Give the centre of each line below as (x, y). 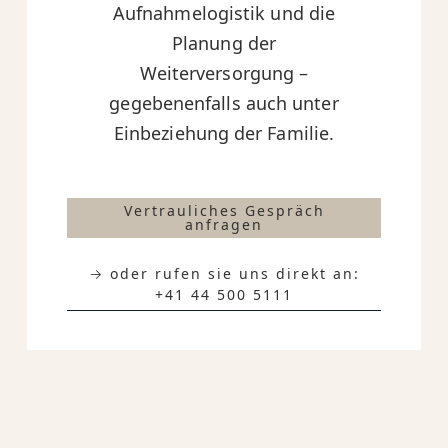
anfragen (224, 225)
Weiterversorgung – (224, 73)
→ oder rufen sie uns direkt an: (224, 274)
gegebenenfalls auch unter (224, 103)
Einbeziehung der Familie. (224, 133)
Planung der (224, 43)
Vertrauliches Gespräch (224, 211)
